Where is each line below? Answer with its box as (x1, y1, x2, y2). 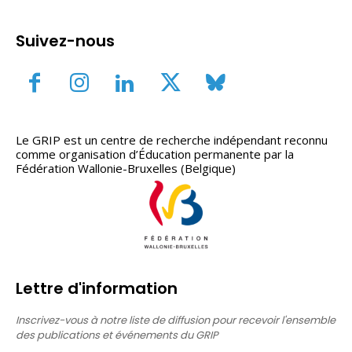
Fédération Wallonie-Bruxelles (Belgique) (16, 159, 236, 176)
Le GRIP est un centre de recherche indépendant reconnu (16, 131, 328, 148)
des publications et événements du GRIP (16, 327, 218, 343)
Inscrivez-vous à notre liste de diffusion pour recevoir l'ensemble (16, 312, 335, 328)
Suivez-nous (16, 30, 115, 53)
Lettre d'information (16, 277, 178, 299)
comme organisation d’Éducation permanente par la (16, 145, 294, 162)
